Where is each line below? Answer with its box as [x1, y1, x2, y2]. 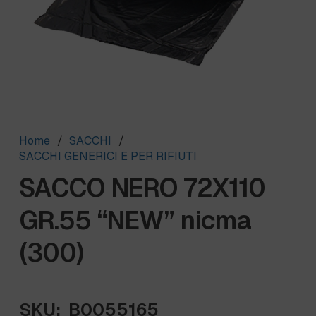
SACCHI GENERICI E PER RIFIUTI [19, 149, 197, 164]
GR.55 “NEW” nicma [19, 204, 251, 238]
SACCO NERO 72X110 [19, 171, 265, 205]
